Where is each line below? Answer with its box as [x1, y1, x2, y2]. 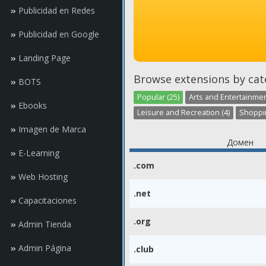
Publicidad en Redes [16, 5, 95, 16]
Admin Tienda [16, 218, 71, 230]
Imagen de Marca [16, 123, 86, 135]
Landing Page [16, 52, 71, 64]
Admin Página [16, 242, 71, 254]
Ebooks [16, 100, 47, 111]
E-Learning [16, 147, 59, 159]
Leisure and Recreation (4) [137, 107, 230, 118]
